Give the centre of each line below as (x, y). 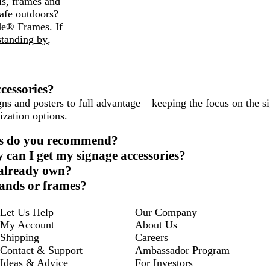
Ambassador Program (182, 250)
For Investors (164, 263)
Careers (152, 237)
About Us (156, 225)
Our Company (166, 212)
